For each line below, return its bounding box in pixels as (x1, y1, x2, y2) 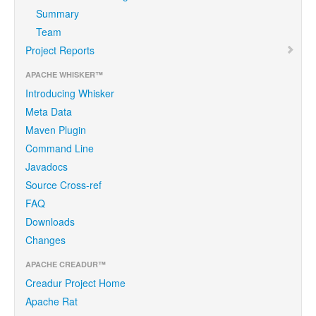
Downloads (25, 214, 75, 229)
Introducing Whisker (25, 86, 114, 100)
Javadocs (25, 159, 68, 174)
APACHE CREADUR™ (25, 259, 106, 269)
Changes (25, 233, 66, 247)
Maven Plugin (25, 123, 86, 137)
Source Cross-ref (25, 178, 102, 192)
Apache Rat (25, 294, 78, 308)
